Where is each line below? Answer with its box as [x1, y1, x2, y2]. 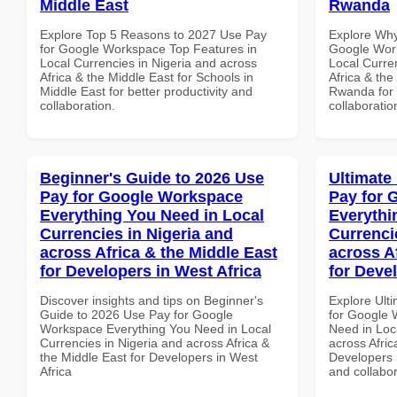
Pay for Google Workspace [40, 187, 243, 206]
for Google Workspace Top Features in [40, 41, 257, 56]
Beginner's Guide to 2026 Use [40, 168, 264, 187]
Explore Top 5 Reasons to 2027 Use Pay [40, 27, 267, 42]
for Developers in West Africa [40, 261, 261, 280]
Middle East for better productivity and [40, 83, 253, 98]
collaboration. [40, 97, 115, 113]
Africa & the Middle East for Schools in [40, 69, 253, 84]
